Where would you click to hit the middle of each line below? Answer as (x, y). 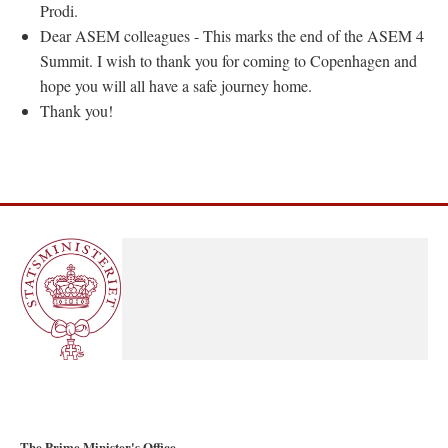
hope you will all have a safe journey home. (176, 85)
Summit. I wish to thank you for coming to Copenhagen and (228, 60)
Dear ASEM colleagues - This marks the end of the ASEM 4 (232, 35)
